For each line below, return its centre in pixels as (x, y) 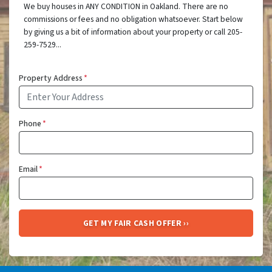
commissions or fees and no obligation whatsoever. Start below (133, 19)
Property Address (51, 78)
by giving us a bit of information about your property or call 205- (133, 32)
